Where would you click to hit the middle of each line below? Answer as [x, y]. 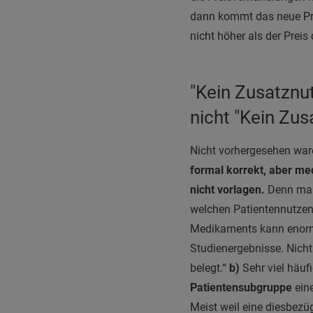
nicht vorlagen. [227, 190]
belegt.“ [210, 268]
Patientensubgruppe [241, 287]
